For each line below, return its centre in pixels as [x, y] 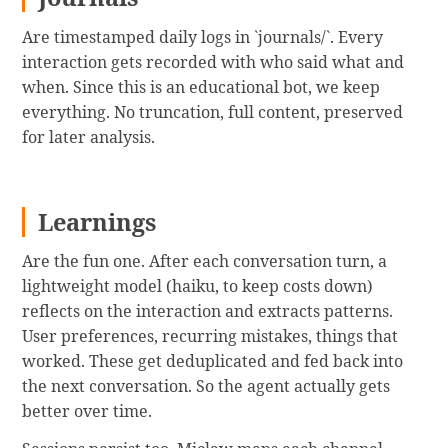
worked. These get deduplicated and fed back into [213, 361]
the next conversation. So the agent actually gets [206, 386]
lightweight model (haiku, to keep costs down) [198, 286]
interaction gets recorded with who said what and [213, 61]
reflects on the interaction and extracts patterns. [208, 311]
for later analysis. [89, 136]
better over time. [87, 411]
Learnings [98, 221]
